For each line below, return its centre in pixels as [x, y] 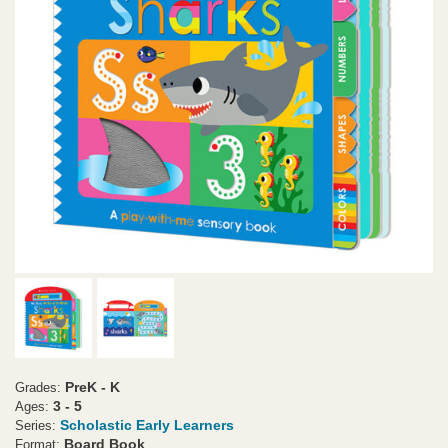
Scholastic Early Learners [147, 425]
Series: [35, 426]
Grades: [38, 388]
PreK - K [92, 387]
